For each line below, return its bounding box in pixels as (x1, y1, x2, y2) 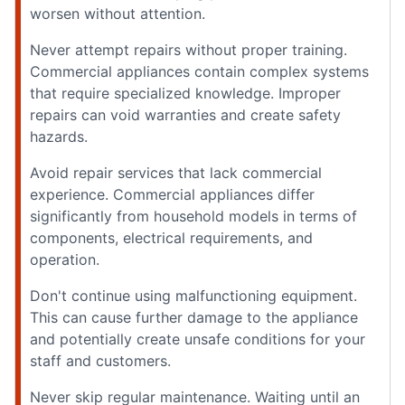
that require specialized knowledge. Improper (30, 83, 341, 102)
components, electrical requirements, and (30, 228, 313, 247)
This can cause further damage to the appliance (30, 307, 358, 326)
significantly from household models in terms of (30, 206, 357, 225)
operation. (30, 250, 99, 268)
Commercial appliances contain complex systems (30, 61, 369, 80)
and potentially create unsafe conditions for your (30, 329, 365, 348)
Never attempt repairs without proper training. (30, 40, 347, 59)
